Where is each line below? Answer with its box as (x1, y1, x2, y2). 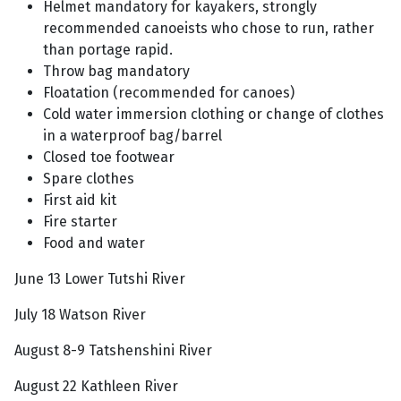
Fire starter (43, 213, 117, 230)
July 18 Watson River (14, 306, 146, 323)
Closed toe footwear (43, 149, 175, 166)
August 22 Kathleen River (14, 378, 178, 395)
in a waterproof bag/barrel (43, 127, 222, 144)
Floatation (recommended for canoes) (43, 84, 294, 101)
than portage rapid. (43, 41, 173, 58)
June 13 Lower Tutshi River (14, 270, 185, 287)
